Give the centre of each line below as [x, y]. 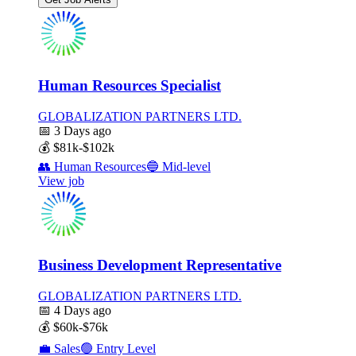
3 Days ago [81, 130]
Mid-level [185, 166]
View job [61, 180]
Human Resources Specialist [130, 85]
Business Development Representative [160, 265]
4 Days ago [81, 310]
